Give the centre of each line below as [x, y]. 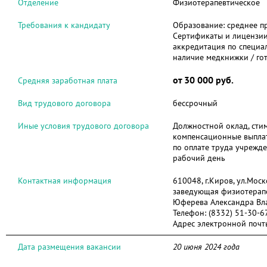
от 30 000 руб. [203, 80]
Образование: [200, 25]
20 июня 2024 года [206, 247]
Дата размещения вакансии [69, 247]
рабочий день [199, 158]
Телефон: [191, 213]
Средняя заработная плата [68, 80]
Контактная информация [65, 181]
